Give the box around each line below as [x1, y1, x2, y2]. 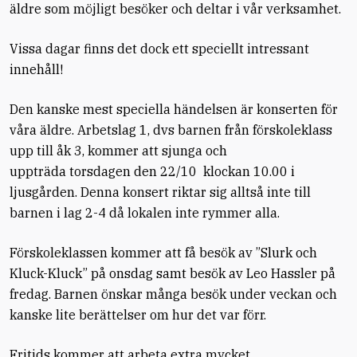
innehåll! [10, 61, 63, 77]
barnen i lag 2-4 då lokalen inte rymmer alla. [10, 205, 280, 221]
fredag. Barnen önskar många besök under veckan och [10, 286, 337, 302]
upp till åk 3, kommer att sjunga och [10, 143, 227, 159]
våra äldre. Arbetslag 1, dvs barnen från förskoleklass [10, 122, 332, 138]
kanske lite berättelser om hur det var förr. [10, 307, 266, 323]
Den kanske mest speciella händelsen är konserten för [10, 101, 338, 117]
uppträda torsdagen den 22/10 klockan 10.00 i [10, 163, 295, 179]
